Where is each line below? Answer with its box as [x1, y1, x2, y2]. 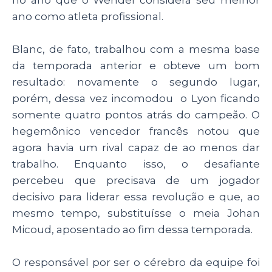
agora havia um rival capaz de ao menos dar [12, 141, 260, 154]
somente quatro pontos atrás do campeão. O [12, 109, 260, 121]
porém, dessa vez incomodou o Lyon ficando [12, 92, 260, 105]
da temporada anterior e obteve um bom [12, 59, 260, 72]
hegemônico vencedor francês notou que [12, 125, 260, 138]
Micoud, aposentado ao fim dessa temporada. [12, 223, 253, 236]
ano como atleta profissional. [12, 10, 163, 23]
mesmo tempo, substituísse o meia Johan [12, 207, 260, 220]
